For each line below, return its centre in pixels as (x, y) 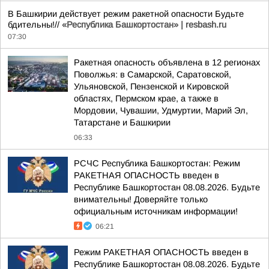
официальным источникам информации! (156, 211)
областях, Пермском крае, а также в (146, 98)
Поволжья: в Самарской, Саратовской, (153, 74)
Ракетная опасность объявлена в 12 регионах (167, 62)
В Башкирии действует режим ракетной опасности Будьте (126, 14)
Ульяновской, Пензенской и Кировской (151, 86)
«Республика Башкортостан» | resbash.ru (144, 25)
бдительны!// (35, 25)
